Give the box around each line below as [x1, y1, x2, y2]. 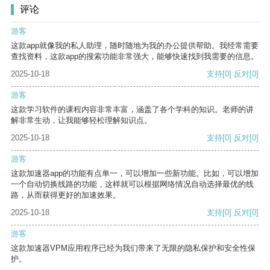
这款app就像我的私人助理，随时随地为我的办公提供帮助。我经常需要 [11, 41, 259, 51]
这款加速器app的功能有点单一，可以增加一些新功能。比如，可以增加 [11, 169, 259, 178]
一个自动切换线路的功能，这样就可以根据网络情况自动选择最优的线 [11, 180, 254, 189]
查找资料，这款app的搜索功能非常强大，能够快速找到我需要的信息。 [11, 52, 259, 61]
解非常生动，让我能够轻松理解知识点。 [11, 116, 152, 125]
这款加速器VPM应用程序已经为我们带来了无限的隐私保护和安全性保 [11, 243, 256, 253]
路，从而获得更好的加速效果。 [11, 190, 121, 200]
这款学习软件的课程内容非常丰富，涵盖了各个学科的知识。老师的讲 [11, 105, 254, 115]
